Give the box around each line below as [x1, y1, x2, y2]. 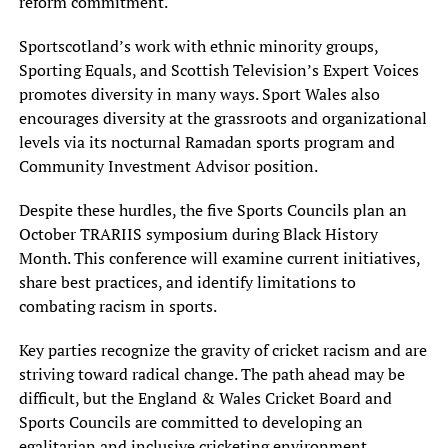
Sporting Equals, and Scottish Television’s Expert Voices [18, 59, 419, 82]
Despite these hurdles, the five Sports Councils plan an [18, 199, 407, 222]
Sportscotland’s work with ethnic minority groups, [18, 35, 378, 58]
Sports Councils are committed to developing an [18, 411, 363, 434]
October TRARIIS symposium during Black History [18, 223, 378, 246]
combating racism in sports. [18, 295, 217, 318]
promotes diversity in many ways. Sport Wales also [18, 83, 380, 106]
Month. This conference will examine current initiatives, [18, 247, 420, 270]
